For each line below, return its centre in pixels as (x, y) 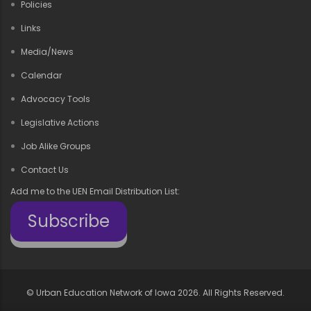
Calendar (41, 75)
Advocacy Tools (56, 99)
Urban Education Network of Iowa (106, 292)
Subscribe (69, 221)
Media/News (47, 51)
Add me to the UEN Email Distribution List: (95, 191)
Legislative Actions (60, 122)
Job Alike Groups (56, 146)
